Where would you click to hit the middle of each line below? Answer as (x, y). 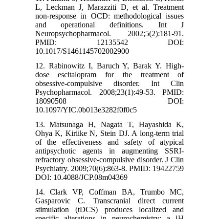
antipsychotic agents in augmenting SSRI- (109, 151)
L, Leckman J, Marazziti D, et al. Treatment (109, 7)
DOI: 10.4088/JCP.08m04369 (81, 177)
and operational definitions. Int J (109, 24)
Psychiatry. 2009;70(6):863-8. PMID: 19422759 (109, 168)
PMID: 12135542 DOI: (109, 42)
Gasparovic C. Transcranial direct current (109, 200)
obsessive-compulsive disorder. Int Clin (109, 83)
